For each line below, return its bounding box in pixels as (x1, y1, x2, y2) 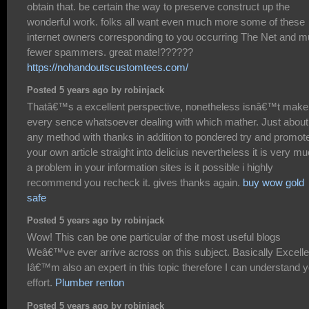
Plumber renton (55, 276, 124, 288)
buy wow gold (243, 176, 304, 188)
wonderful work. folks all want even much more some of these (27, 15, 305, 28)
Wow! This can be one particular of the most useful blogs (27, 230, 281, 243)
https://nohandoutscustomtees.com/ (27, 61, 188, 73)
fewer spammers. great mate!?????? (27, 46, 193, 58)
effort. (27, 276, 55, 288)
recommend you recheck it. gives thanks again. (27, 176, 243, 188)
